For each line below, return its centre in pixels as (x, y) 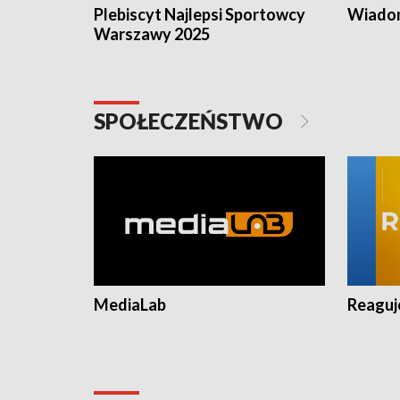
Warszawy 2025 (152, 34)
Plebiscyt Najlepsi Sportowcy (200, 15)
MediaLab (130, 305)
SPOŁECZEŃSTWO (191, 121)
